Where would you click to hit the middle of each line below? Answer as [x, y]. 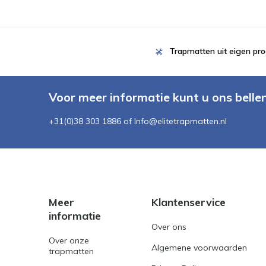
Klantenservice [189, 202]
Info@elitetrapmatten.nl [180, 121]
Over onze [69, 240]
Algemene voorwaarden [199, 248]
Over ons [169, 227]
